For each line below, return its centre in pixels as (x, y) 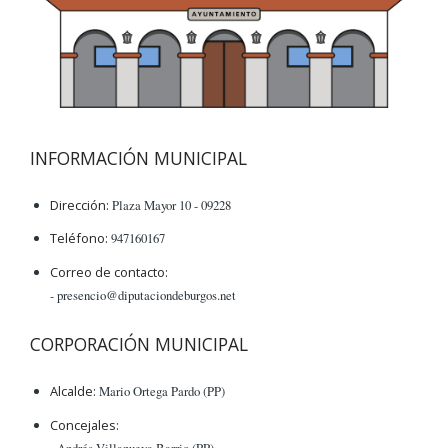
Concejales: (84, 424)
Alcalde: (73, 390)
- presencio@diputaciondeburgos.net (143, 295)
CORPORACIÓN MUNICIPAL (139, 344)
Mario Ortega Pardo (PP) (160, 390)
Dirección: (79, 204)
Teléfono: (79, 238)
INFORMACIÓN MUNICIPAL (138, 157)
